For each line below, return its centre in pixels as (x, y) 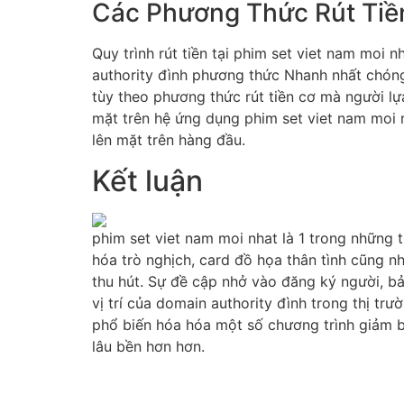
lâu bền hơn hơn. (148, 346)
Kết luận (147, 180)
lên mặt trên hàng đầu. (169, 140)
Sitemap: (123, 381)
